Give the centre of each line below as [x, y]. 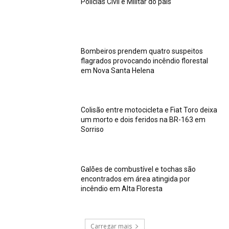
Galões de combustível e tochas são [139, 169]
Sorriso [93, 130]
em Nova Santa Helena [118, 70]
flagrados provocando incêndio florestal [145, 61]
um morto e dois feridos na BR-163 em [143, 120]
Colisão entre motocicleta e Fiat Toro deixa [149, 110]
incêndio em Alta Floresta [122, 189]
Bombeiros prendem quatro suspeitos [142, 51]
